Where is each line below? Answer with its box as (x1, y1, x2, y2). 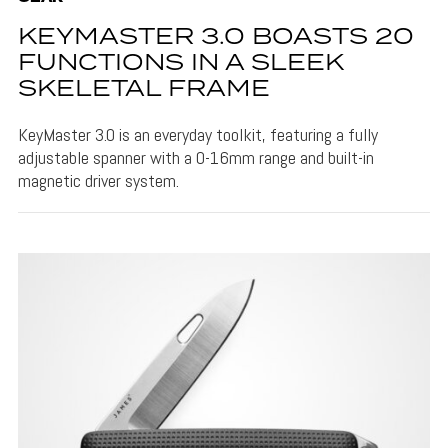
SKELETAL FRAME (17, 71, 270, 107)
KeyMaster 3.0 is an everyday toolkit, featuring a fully (17, 122, 378, 146)
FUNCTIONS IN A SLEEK (17, 45, 344, 81)
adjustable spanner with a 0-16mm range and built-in (17, 145, 374, 169)
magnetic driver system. (17, 168, 179, 192)
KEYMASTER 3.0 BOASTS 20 (17, 19, 414, 55)
